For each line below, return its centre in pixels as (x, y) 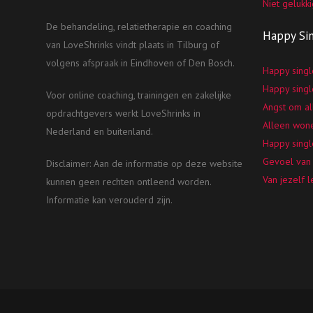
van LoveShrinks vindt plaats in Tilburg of (133, 45)
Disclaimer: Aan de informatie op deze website (145, 163)
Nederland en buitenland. (100, 131)
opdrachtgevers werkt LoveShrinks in (124, 113)
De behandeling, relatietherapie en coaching (139, 27)
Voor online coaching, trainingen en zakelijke (139, 95)
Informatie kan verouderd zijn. (110, 200)
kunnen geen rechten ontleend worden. (129, 182)
